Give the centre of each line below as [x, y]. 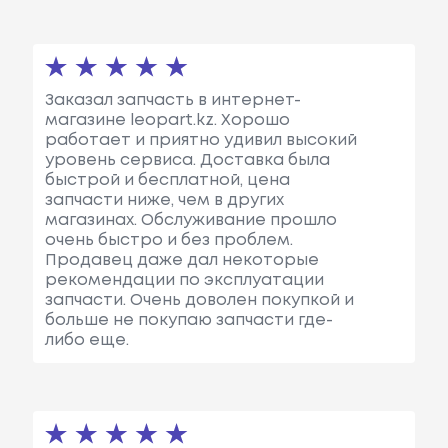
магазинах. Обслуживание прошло [190, 220]
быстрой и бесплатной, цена [167, 180]
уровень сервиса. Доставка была [187, 160]
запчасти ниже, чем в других [164, 200]
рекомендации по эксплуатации [184, 280]
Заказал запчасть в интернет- [172, 100]
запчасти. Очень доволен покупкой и [199, 300]
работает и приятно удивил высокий [200, 140]
